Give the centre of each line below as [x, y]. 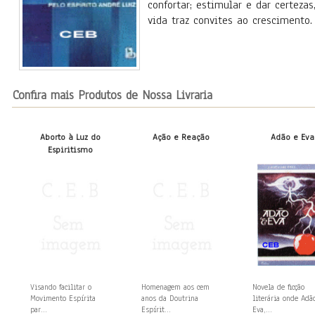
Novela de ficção [278, 287]
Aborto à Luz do [70, 137]
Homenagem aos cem [175, 287]
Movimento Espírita [63, 298]
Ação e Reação [181, 137]
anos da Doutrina [170, 298]
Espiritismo [70, 150]
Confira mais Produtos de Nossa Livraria [112, 95]
